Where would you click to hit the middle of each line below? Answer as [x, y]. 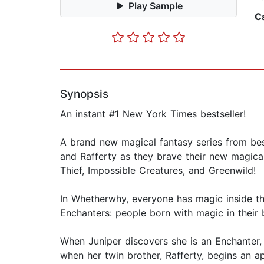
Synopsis [84, 94]
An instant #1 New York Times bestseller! [153, 114]
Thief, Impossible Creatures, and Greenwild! [158, 171]
